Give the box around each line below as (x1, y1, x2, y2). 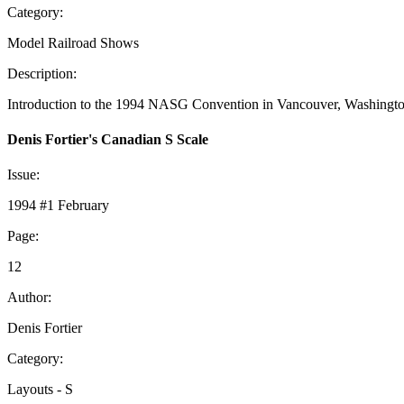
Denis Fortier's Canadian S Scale (7, 132, 208, 148)
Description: (7, 65, 77, 81)
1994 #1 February (7, 197, 109, 214)
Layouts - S (7, 381, 73, 398)
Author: (7, 289, 51, 306)
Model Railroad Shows (7, 34, 139, 50)
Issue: (7, 167, 40, 183)
